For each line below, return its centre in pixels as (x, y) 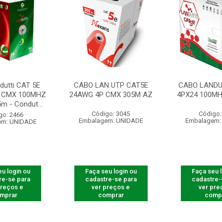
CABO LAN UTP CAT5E (111, 85)
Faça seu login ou (111, 171)
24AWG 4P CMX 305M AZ (111, 95)
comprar (111, 195)
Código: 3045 (111, 114)
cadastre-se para (111, 179)
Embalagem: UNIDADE (111, 121)
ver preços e (111, 187)
